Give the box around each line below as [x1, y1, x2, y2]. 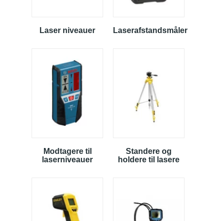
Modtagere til [43, 147, 92, 155]
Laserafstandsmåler [113, 26, 187, 35]
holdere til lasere [118, 155, 180, 164]
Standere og [126, 147, 172, 155]
